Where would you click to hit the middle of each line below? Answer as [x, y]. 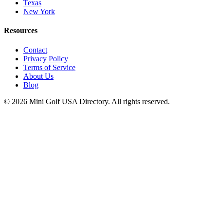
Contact [35, 50]
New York [39, 12]
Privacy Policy [46, 58]
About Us [38, 76]
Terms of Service [49, 67]
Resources [21, 31]
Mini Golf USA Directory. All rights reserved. [99, 101]
